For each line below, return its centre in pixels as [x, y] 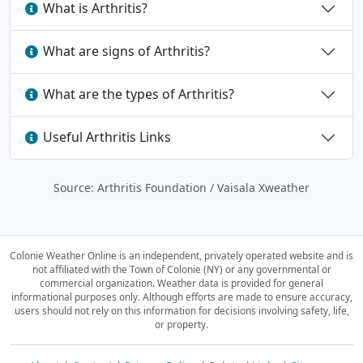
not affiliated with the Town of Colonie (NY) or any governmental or [181, 269]
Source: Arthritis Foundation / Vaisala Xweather [181, 187]
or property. [181, 324]
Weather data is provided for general [240, 283]
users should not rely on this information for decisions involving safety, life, [181, 310]
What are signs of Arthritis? [126, 51]
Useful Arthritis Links [107, 137]
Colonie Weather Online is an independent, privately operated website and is [181, 255]
